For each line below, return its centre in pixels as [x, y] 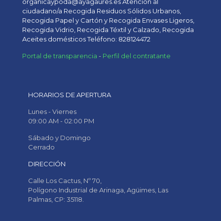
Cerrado [41, 147]
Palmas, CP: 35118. [56, 200]
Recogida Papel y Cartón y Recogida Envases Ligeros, [108, 20]
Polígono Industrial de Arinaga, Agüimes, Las [98, 190]
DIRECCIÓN [47, 164]
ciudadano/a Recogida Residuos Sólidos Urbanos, [102, 11]
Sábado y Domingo [59, 138]
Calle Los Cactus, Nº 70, [65, 181]
